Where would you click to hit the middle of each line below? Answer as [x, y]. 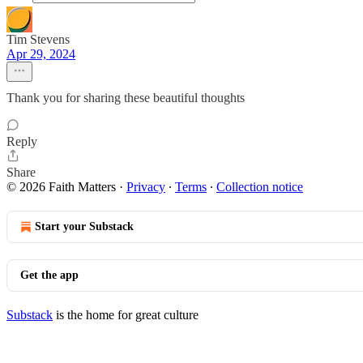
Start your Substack [84, 226]
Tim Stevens [38, 39]
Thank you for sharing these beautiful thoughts [126, 98]
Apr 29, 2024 [41, 54]
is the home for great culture [126, 315]
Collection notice [260, 187]
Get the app [49, 275]
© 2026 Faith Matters [61, 187]
